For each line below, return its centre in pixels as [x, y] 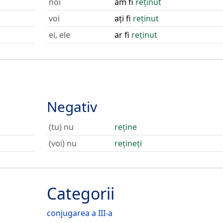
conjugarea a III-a [79, 213]
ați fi [123, 18]
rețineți [128, 143]
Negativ [72, 107]
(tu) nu [61, 127]
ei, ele [59, 35]
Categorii [80, 193]
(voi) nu [62, 143]
